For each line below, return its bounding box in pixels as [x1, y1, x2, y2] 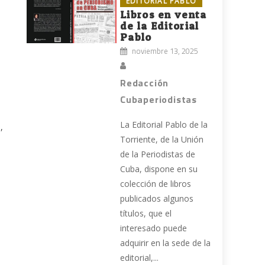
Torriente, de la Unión [120, 134, 204, 146]
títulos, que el [120, 208, 172, 219]
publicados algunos [120, 193, 194, 205]
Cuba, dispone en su [120, 163, 198, 175]
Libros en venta [120, 8, 207, 21]
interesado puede [120, 222, 188, 234]
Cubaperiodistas [120, 92, 198, 107]
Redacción [120, 76, 169, 91]
